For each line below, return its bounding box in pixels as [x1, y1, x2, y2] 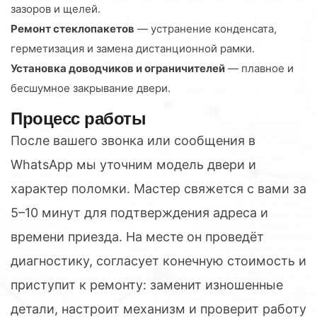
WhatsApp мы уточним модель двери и [11, 156, 256, 172]
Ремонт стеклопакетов [11, 21, 134, 35]
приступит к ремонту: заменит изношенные [11, 277, 283, 292]
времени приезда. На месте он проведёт [11, 229, 264, 244]
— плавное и [225, 61, 294, 75]
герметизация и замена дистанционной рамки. [11, 41, 255, 55]
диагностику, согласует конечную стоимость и [11, 253, 306, 268]
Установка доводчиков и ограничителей [11, 61, 225, 75]
